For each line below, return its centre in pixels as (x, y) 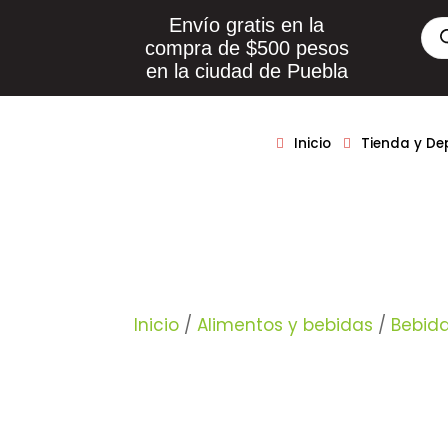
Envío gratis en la (247, 25)
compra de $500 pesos (246, 48)
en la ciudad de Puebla (246, 71)
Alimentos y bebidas (285, 324)
